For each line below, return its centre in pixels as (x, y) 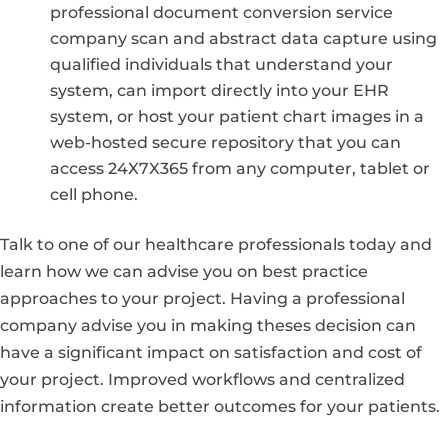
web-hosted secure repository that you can (225, 142)
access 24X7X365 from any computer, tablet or (240, 168)
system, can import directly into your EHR (219, 90)
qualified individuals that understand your (221, 64)
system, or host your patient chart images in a (237, 116)
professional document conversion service (221, 12)
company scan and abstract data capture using (243, 38)
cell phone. (94, 194)
